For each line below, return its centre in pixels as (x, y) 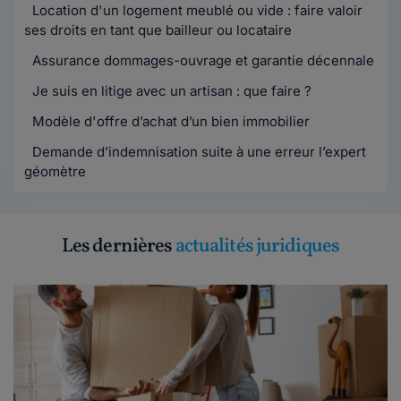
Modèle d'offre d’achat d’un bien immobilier (169, 121)
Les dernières (118, 247)
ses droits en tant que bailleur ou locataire (158, 30)
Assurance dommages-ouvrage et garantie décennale (201, 60)
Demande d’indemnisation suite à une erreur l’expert (197, 152)
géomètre (55, 171)
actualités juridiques (257, 247)
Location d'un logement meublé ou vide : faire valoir (196, 10)
